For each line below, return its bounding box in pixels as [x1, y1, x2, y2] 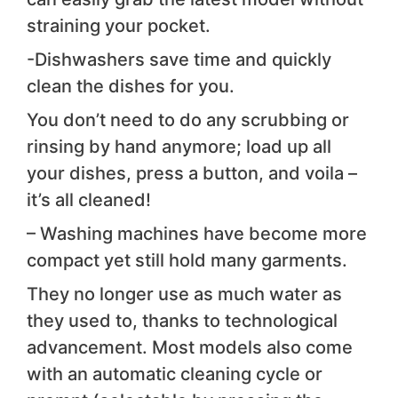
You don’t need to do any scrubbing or [27, 109, 349, 131]
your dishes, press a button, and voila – [27, 163, 357, 185]
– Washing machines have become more [27, 223, 367, 245]
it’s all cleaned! [27, 189, 151, 211]
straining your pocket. [27, 15, 211, 37]
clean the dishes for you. [27, 76, 235, 98]
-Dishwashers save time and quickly [27, 49, 331, 71]
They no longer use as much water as [27, 283, 342, 306]
